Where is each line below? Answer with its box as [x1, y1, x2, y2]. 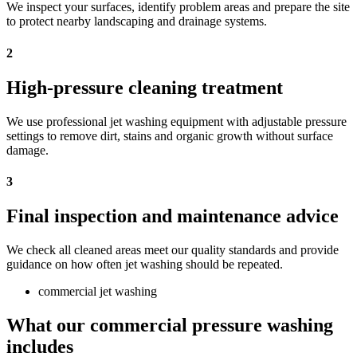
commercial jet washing [38, 284, 157, 299]
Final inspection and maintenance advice [6, 206, 339, 227]
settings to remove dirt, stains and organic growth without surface [6, 128, 333, 143]
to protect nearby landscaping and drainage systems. [6, 14, 267, 29]
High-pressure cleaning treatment [6, 76, 283, 98]
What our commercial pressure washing [6, 315, 333, 336]
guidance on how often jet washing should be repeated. [6, 257, 283, 272]
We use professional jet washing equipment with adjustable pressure [6, 114, 347, 128]
